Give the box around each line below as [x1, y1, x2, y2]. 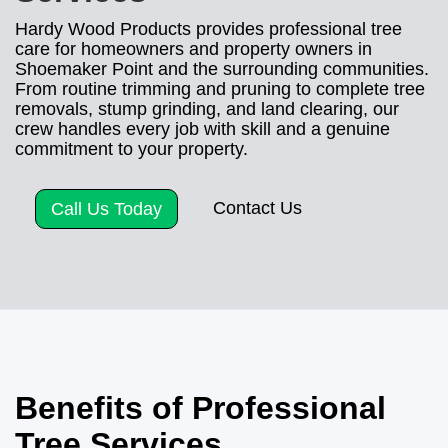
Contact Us [213, 197, 302, 218]
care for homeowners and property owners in [15, 38, 372, 59]
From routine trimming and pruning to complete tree [15, 78, 425, 99]
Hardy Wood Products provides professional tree [15, 18, 402, 39]
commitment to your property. [15, 138, 248, 159]
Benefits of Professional [15, 389, 386, 426]
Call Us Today [51, 198, 162, 219]
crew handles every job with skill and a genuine [15, 118, 390, 139]
